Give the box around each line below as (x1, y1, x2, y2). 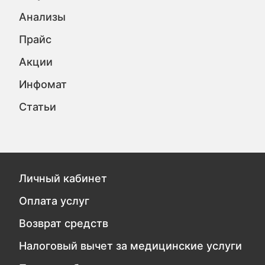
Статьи (19, 100, 57, 113)
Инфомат (19, 77, 67, 91)
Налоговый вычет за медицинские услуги (19, 240, 243, 252)
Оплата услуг (19, 195, 90, 207)
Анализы (19, 10, 66, 23)
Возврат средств (19, 217, 109, 230)
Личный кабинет (19, 172, 108, 185)
